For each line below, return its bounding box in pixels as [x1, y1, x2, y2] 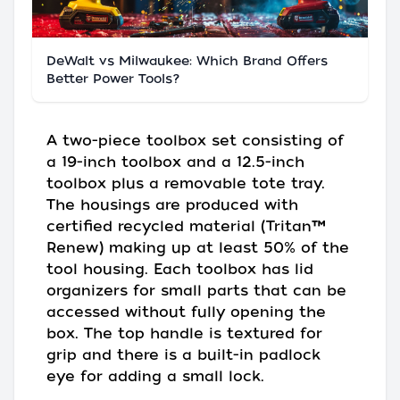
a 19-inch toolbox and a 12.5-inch [46, 154, 304, 171]
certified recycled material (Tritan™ [46, 218, 326, 235]
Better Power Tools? [46, 71, 180, 86]
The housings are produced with [46, 196, 298, 213]
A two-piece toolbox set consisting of [46, 132, 344, 149]
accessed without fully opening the [46, 304, 326, 321]
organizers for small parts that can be [46, 282, 346, 299]
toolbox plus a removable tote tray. [46, 175, 325, 192]
